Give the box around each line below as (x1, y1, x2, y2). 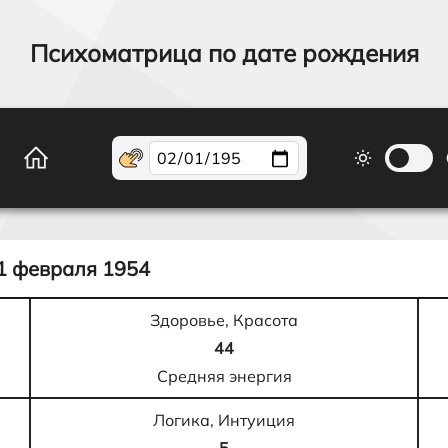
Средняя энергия (156, 366, 292, 386)
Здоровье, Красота (150, 310, 298, 330)
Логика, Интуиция (153, 410, 295, 430)
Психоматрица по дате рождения (29, 38, 419, 68)
